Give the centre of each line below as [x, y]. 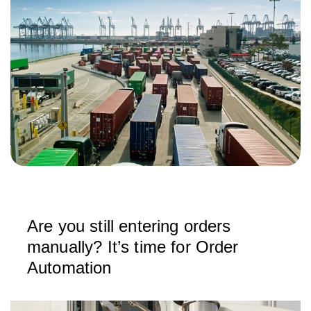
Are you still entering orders [129, 226]
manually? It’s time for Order [133, 247]
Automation [69, 268]
